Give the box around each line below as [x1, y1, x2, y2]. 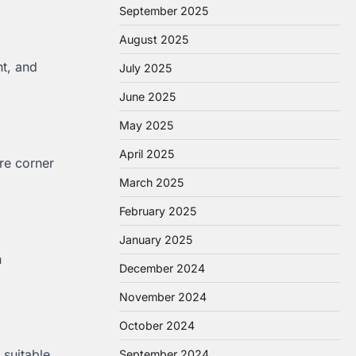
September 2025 [119, 4, 208, 17]
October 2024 [119, 319, 195, 332]
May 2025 [119, 118, 173, 132]
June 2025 [119, 90, 176, 103]
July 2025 [119, 61, 172, 75]
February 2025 [119, 204, 196, 218]
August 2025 [119, 33, 188, 46]
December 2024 [119, 261, 205, 275]
